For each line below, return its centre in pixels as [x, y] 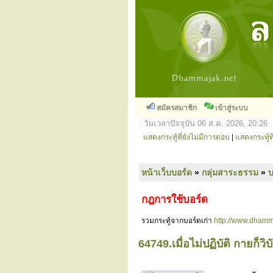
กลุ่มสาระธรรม [230, 172]
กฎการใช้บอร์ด [175, 200]
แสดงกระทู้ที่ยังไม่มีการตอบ [186, 137]
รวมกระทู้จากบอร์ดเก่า [178, 221]
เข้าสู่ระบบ [232, 108]
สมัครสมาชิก [177, 108]
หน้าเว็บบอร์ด [167, 172]
